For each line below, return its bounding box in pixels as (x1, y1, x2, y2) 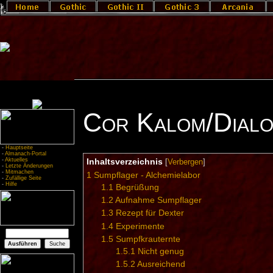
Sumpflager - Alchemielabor (93, 170, 200, 180)
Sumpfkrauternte (115, 233, 180, 244)
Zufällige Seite (5, 175, 41, 181)
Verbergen (167, 157, 203, 167)
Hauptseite (5, 144, 33, 151)
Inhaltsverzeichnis (86, 157, 163, 167)
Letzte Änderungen (5, 163, 53, 169)
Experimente (115, 221, 165, 231)
